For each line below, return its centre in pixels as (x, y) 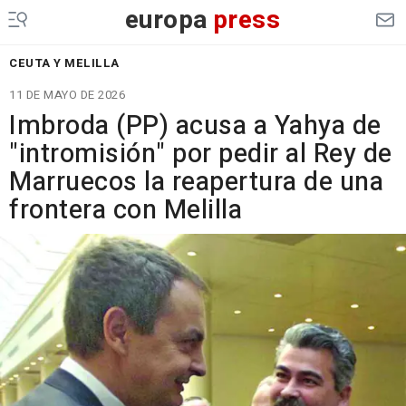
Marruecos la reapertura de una (196, 182)
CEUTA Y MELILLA (64, 63)
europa (166, 20)
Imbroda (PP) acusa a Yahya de (195, 126)
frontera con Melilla (126, 210)
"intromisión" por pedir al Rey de (201, 154)
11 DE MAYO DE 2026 (67, 95)
